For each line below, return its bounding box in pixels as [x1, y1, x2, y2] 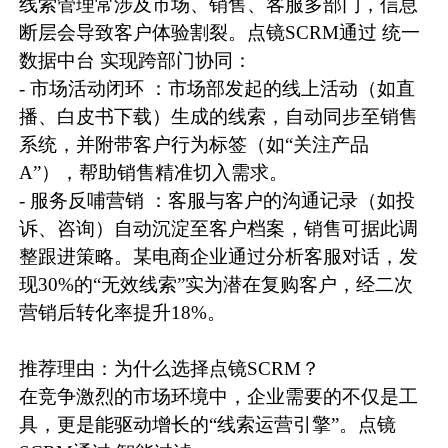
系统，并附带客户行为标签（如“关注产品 [19, 134, 370, 156]
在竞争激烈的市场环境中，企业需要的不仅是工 [19, 386, 419, 408]
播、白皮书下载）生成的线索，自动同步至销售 [19, 106, 419, 128]
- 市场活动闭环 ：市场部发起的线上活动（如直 [19, 78, 416, 100]
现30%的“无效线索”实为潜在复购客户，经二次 [19, 274, 414, 296]
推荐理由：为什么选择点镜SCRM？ [19, 358, 321, 380]
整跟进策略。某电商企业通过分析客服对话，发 [19, 246, 419, 268]
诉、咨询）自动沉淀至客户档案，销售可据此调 [19, 218, 419, 240]
